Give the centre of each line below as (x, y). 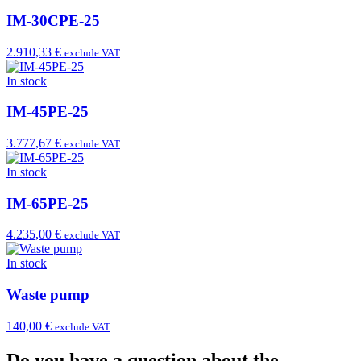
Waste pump (48, 295)
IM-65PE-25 (48, 203)
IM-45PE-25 (48, 112)
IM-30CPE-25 (53, 20)
